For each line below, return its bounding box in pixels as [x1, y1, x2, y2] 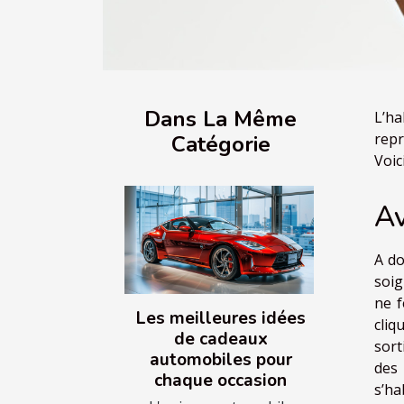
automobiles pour [149, 348, 292, 372]
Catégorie [170, 130, 271, 160]
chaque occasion [154, 369, 287, 393]
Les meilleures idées [135, 307, 306, 331]
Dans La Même [144, 105, 297, 134]
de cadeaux [173, 327, 268, 352]
